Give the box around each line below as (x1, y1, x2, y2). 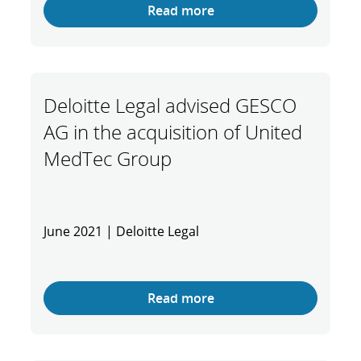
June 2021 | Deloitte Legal (44, 222, 202, 240)
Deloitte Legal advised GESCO (44, 92, 297, 118)
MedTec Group (44, 145, 172, 172)
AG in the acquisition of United (44, 118, 302, 145)
